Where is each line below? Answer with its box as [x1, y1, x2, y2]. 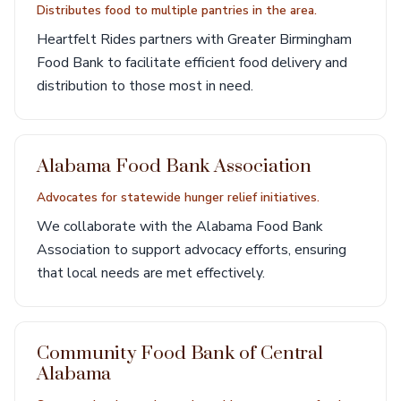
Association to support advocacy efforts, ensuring [37, 240, 346, 260]
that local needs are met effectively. [37, 263, 265, 283]
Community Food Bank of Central [37, 342, 324, 365]
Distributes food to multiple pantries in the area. [37, 2, 317, 19]
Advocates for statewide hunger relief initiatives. [37, 189, 320, 206]
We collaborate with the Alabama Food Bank [37, 217, 323, 236]
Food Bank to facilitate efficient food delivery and [37, 53, 347, 73]
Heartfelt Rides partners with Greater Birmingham [37, 30, 352, 49]
